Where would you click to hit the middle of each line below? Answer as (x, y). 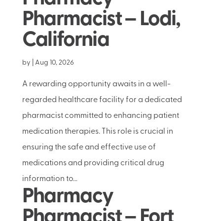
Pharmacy (68, 197)
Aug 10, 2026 (54, 63)
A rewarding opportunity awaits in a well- (96, 84)
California (65, 41)
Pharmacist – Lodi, (101, 20)
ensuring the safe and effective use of (89, 147)
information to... (50, 179)
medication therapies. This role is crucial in (97, 132)
